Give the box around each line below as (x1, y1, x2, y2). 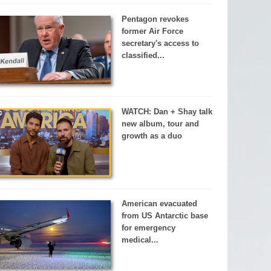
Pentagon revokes (121, 15, 189, 24)
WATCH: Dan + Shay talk (121, 106, 212, 116)
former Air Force (121, 27, 183, 36)
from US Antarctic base (121, 211, 208, 221)
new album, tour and (121, 119, 199, 128)
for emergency (121, 223, 175, 233)
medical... (121, 235, 158, 245)
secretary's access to (121, 39, 199, 48)
